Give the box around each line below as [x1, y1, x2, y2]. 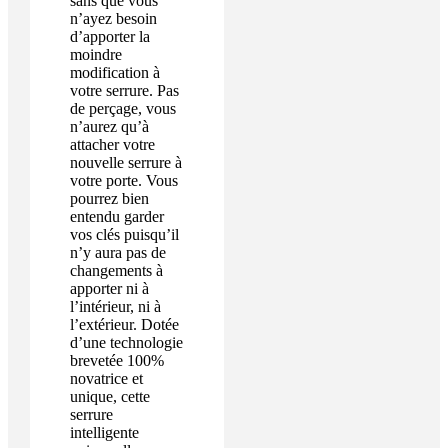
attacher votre [69, 136, 155, 154]
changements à [69, 262, 163, 280]
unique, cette [69, 388, 150, 406]
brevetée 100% [69, 352, 164, 370]
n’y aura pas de [69, 244, 166, 262]
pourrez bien [69, 190, 149, 208]
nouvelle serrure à [69, 154, 182, 172]
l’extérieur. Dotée [69, 316, 179, 334]
